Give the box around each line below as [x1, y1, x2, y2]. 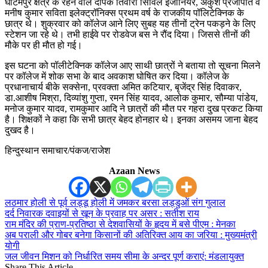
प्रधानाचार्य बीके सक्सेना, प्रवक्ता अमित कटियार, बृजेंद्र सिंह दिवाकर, [5, 82, 242, 93]
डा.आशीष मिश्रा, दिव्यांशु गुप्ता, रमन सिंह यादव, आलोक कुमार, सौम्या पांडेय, [5, 93, 258, 103]
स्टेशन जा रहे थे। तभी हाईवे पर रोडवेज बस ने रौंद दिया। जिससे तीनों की [5, 29, 250, 40]
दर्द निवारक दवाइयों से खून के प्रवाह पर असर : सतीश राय [5, 208, 199, 219]
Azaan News [108, 166, 160, 176]
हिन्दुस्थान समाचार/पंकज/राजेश [5, 145, 110, 156]
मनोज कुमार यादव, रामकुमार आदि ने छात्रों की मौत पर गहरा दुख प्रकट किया [5, 103, 263, 114]
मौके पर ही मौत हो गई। [5, 40, 83, 51]
